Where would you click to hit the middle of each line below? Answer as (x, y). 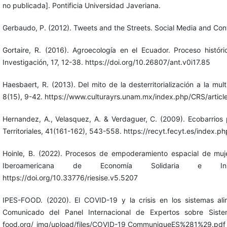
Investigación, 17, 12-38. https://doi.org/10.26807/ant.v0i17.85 (106, 62)
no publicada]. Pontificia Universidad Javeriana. (81, 6)
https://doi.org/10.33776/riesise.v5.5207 (70, 178)
